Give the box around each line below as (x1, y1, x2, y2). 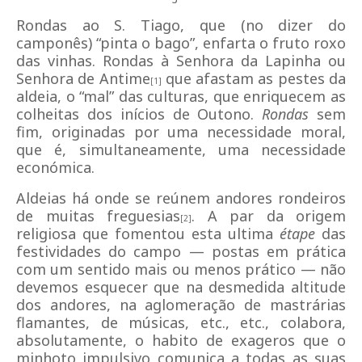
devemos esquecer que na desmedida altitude (16, 277, 346, 297)
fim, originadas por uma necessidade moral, (16, 122, 346, 141)
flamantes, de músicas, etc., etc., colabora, (16, 313, 346, 332)
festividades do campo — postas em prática (16, 242, 346, 261)
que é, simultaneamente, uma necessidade (16, 140, 346, 159)
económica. (16, 158, 95, 177)
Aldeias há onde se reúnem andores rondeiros (16, 188, 346, 208)
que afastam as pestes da (161, 69, 347, 88)
